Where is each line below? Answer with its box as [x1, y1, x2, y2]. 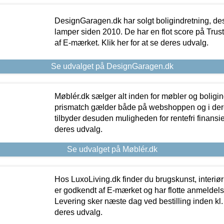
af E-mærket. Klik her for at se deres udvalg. [54, 38, 208, 47]
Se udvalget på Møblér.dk [66, 145, 157, 154]
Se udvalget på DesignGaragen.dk [50, 62, 173, 71]
